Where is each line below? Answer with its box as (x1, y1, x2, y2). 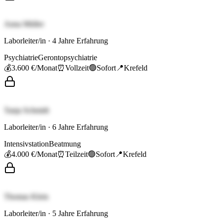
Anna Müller (4, 20, 44, 29)
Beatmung (49, 140, 81, 148)
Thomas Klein (4, 192, 48, 201)
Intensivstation (4, 140, 49, 148)
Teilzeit (65, 150, 88, 159)
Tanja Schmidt (4, 106, 49, 115)
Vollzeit (65, 64, 89, 73)
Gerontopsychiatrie (38, 53, 97, 62)
